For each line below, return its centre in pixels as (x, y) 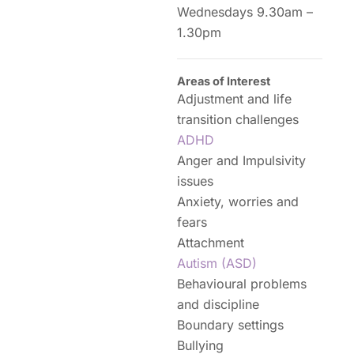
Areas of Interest (224, 81)
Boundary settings (230, 325)
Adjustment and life (234, 99)
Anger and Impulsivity (241, 160)
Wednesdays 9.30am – (245, 12)
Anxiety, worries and (238, 201)
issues (195, 181)
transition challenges (238, 119)
